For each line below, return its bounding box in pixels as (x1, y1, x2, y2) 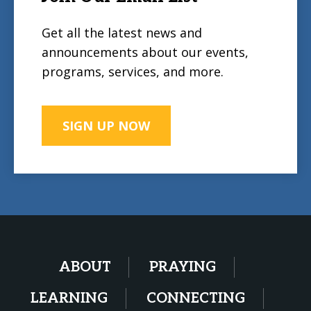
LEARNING (30, 290, 108, 307)
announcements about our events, (42, 44, 249, 60)
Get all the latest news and (42, 24, 202, 41)
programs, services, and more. (42, 63, 224, 80)
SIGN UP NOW (62, 117, 150, 134)
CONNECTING (146, 290, 246, 307)
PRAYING (149, 259, 217, 276)
